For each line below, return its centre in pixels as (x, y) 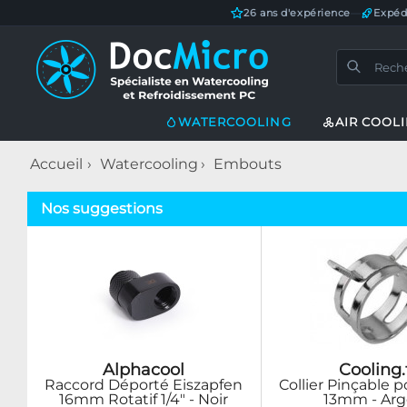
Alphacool (144, 369)
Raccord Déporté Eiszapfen (144, 385)
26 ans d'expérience (297, 13)
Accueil (56, 164)
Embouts (248, 164)
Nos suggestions (102, 208)
